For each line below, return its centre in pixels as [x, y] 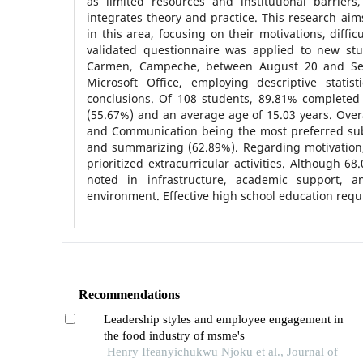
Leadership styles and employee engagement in [223, 320]
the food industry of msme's [174, 336]
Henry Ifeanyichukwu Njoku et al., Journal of [222, 352]
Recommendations [129, 295]
